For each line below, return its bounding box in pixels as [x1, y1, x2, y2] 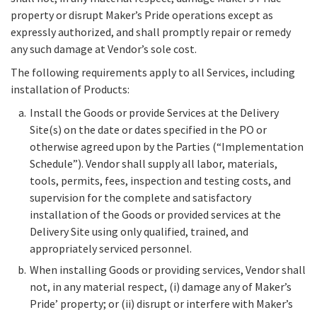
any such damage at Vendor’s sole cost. [11, 42, 197, 57]
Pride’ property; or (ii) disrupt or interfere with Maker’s [30, 296, 293, 311]
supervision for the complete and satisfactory [30, 190, 251, 205]
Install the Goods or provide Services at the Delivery [30, 105, 279, 120]
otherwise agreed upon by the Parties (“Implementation [30, 139, 304, 154]
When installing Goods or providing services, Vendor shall [30, 263, 306, 277]
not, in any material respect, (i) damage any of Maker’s [30, 279, 292, 294]
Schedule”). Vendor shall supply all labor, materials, [30, 156, 277, 171]
